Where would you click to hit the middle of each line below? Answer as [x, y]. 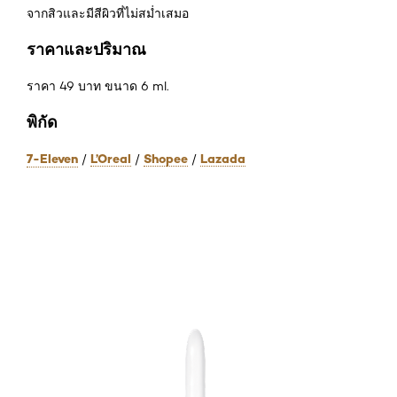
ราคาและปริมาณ [86, 49]
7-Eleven [52, 158]
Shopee [166, 158]
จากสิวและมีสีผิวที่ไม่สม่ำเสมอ [108, 13]
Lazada [223, 158]
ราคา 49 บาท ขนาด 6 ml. [98, 86]
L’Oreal [111, 158]
